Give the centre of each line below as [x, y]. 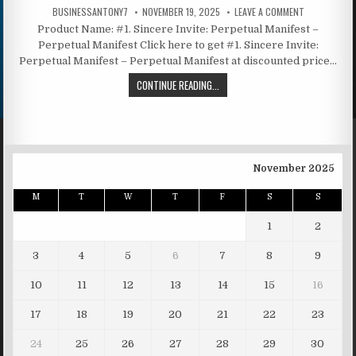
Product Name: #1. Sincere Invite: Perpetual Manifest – [178, 29]
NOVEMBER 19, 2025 [181, 11]
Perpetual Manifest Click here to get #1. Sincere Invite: [178, 44]
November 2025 [294, 168]
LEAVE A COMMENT [269, 11]
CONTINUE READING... [178, 85]
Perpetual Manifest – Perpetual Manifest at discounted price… [178, 60]
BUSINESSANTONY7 [90, 11]
